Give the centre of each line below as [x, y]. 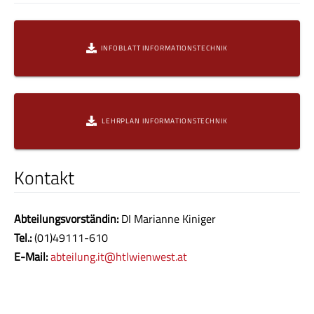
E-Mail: [31, 257]
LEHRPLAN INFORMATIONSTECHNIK [164, 121]
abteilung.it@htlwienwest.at [119, 257]
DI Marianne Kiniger [167, 219]
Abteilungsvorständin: [66, 219]
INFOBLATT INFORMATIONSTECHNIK [165, 48]
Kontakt [44, 177]
